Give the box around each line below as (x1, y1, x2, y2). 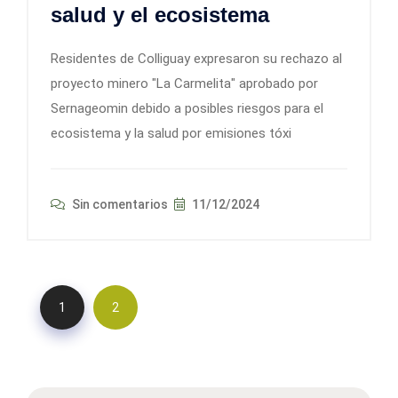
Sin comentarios (69, 197, 168, 212)
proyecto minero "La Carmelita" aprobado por (51, 76, 318, 92)
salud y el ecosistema (51, 3, 269, 28)
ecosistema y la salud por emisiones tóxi (51, 125, 291, 142)
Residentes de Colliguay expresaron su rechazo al (51, 51, 342, 68)
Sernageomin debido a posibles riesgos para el (51, 100, 323, 117)
